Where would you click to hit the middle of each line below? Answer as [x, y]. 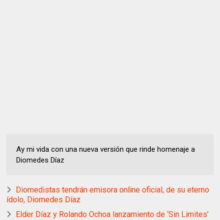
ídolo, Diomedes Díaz [44, 199]
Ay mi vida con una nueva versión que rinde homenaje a [106, 149]
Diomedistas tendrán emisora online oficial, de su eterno [113, 190]
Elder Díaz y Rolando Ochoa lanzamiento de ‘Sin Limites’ [112, 214]
